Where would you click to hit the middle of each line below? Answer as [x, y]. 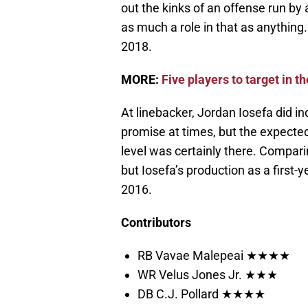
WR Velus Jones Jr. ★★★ [208, 275]
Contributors [156, 223]
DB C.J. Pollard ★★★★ [201, 294]
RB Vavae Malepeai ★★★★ [214, 256]
